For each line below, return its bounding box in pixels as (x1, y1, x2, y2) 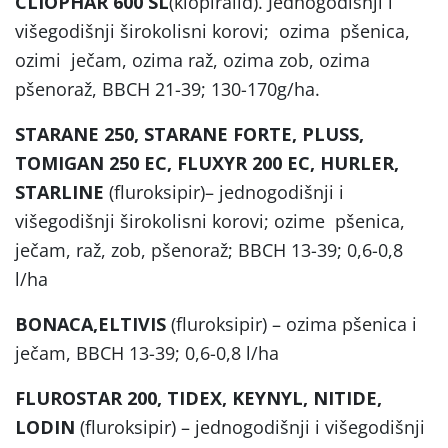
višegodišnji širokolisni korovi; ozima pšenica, (15, 18, 410, 43)
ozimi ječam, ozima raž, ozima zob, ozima (15, 47, 370, 72)
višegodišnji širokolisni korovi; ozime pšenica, (15, 208, 405, 233)
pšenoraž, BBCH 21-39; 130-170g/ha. (15, 76, 320, 101)
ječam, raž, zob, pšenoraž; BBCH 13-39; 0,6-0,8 (15, 237, 403, 262)
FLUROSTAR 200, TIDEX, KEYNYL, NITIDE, (15, 385, 382, 410)
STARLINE (15, 179, 104, 204)
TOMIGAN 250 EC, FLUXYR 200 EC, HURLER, (15, 150, 399, 175)
